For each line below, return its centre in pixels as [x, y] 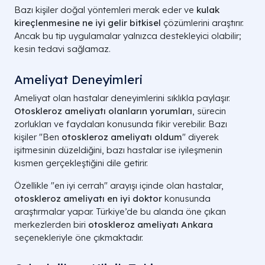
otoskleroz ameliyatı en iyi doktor [88, 199]
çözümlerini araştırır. [202, 23]
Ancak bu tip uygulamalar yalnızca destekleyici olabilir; [128, 36]
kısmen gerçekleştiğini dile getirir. [81, 163]
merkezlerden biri [51, 225]
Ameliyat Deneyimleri [78, 80]
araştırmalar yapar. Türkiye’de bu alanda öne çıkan [120, 212]
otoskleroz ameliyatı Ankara [151, 225]
